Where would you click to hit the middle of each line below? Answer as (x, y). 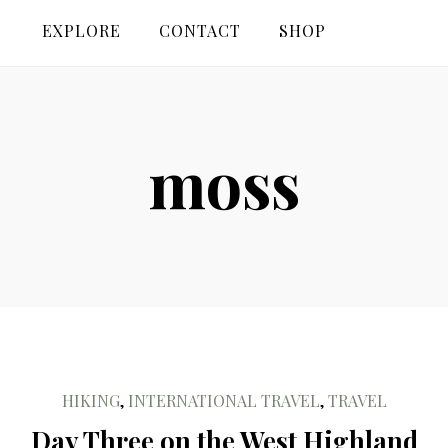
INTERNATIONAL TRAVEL (223, 400)
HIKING (90, 400)
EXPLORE (81, 30)
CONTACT (200, 30)
